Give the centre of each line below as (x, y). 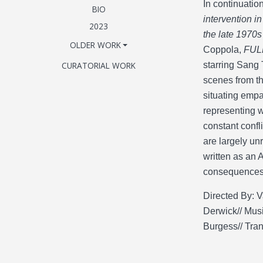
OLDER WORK (95, 45)
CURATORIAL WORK (99, 65)
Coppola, (223, 50)
